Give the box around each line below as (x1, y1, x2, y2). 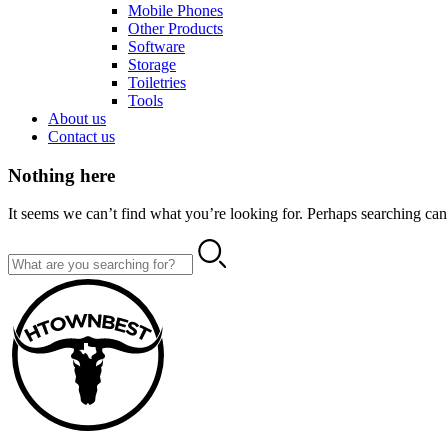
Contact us (48, 128, 115, 145)
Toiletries (128, 74, 186, 91)
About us (48, 110, 106, 127)
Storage (128, 56, 176, 73)
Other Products (128, 20, 223, 37)
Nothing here (8, 164, 115, 186)
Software (128, 38, 185, 55)
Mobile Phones (128, 2, 223, 19)
